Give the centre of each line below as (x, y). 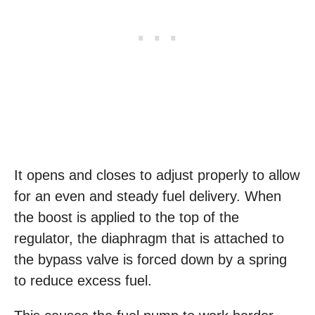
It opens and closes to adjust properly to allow (157, 175)
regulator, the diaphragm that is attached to (149, 238)
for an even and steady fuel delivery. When (148, 196)
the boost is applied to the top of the (127, 217)
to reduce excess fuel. (83, 281)
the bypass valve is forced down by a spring (150, 259)
